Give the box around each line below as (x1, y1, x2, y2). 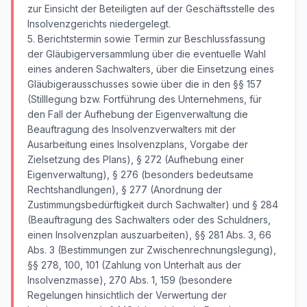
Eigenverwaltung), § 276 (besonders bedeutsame (27, 169, 254, 180)
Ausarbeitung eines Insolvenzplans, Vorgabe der (27, 138, 248, 150)
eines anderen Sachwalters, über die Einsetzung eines (27, 63, 274, 75)
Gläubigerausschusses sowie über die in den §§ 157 (27, 78, 262, 90)
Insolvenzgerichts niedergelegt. (27, 18, 171, 29)
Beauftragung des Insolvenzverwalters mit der (27, 123, 236, 135)
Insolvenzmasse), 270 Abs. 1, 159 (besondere (27, 274, 232, 286)
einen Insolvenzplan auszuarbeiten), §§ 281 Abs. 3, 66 (27, 229, 271, 241)
